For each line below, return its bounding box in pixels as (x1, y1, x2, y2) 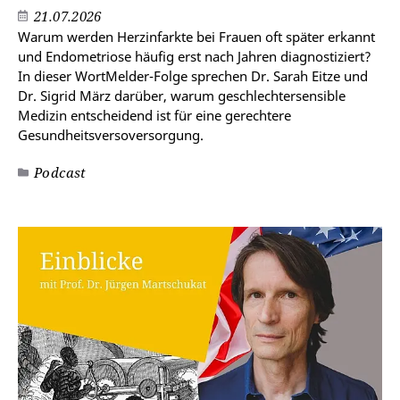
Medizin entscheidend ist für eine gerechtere (18, 106, 291, 125)
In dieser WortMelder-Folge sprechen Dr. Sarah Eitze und (18, 67, 368, 86)
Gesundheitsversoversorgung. (18, 126, 204, 145)
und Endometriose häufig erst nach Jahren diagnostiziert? (18, 47, 371, 66)
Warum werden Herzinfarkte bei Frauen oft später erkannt (18, 28, 375, 46)
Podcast (34, 163, 87, 182)
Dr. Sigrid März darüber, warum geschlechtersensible (18, 87, 346, 105)
